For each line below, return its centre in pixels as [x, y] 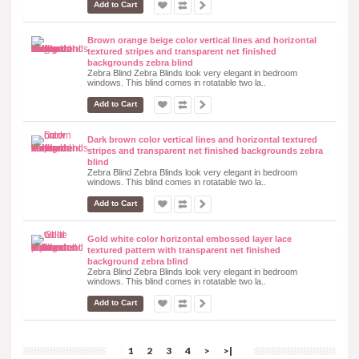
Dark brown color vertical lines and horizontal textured [202, 139]
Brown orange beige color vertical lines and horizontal [202, 40]
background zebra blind [138, 261]
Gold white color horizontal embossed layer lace [190, 238]
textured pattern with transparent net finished [184, 250]
